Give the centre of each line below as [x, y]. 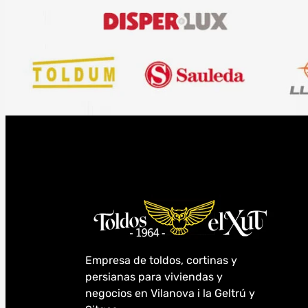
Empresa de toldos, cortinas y [161, 261]
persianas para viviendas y [154, 277]
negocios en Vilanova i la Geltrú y [170, 294]
